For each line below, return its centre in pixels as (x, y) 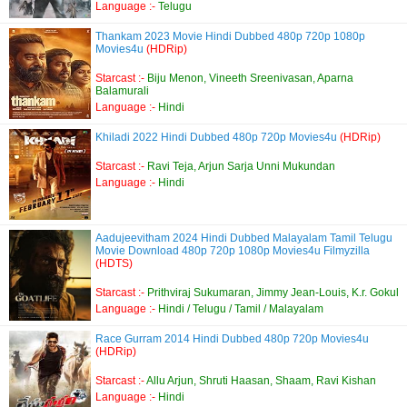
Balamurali (122, 91)
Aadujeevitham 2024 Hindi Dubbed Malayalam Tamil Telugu (244, 238)
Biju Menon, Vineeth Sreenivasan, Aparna (250, 78)
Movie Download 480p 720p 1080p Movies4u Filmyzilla (233, 251)
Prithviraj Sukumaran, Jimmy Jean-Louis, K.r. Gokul (273, 293)
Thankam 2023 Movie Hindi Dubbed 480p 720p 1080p (230, 36)
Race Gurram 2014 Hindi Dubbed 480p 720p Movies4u (232, 339)
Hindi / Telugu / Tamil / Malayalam (241, 309)
